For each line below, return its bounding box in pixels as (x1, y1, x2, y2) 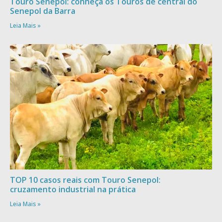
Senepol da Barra (10, 5, 75, 16)
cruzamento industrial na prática (10, 183, 136, 195)
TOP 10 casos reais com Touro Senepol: (10, 174, 161, 185)
